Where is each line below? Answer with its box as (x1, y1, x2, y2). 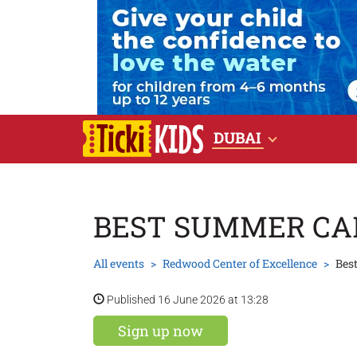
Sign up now (118, 321, 203, 340)
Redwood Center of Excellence (163, 256, 317, 271)
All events (93, 256, 144, 271)
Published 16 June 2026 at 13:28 (104, 293, 269, 306)
